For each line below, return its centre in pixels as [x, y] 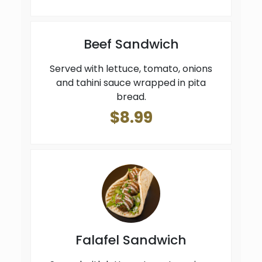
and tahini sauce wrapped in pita [131, 83]
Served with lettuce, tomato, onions [131, 69]
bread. [131, 97]
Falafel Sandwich [131, 240]
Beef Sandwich [131, 44]
